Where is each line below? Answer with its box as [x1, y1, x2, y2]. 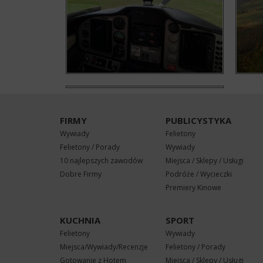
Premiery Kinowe [166, 183, 221, 193]
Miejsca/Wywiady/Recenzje [60, 242, 148, 252]
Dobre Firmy [60, 169, 102, 179]
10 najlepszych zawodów [60, 156, 143, 166]
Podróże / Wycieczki [166, 169, 232, 179]
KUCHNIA [60, 214, 100, 226]
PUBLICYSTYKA [166, 114, 231, 126]
